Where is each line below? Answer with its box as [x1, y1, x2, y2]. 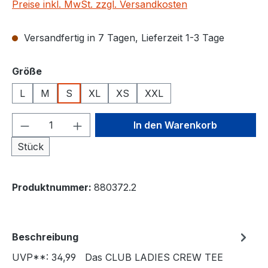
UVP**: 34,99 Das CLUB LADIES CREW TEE [12, 251, 223, 263]
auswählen [41, 65, 96, 77]
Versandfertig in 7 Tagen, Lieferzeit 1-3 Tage [21, 32, 224, 44]
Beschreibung [12, 231, 78, 243]
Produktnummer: [12, 181, 94, 193]
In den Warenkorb [133, 119, 218, 131]
